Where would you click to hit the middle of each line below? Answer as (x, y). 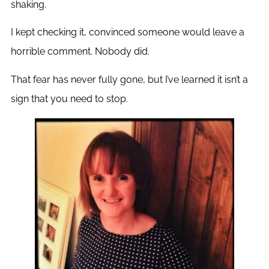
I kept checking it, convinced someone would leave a (127, 32)
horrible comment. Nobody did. (80, 52)
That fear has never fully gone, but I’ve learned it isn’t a (129, 79)
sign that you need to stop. (69, 98)
